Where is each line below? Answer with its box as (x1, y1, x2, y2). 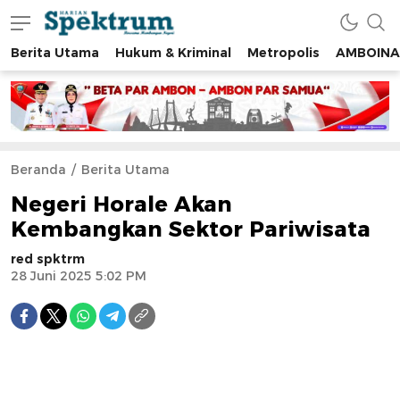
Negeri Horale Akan (11, 191, 232, 218)
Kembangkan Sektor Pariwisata (11, 216, 371, 243)
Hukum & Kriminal (115, 45, 231, 61)
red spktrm (11, 251, 85, 268)
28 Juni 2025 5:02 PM (11, 268, 146, 285)
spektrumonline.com (43, 48, 174, 64)
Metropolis (247, 45, 320, 61)
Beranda (11, 162, 66, 179)
